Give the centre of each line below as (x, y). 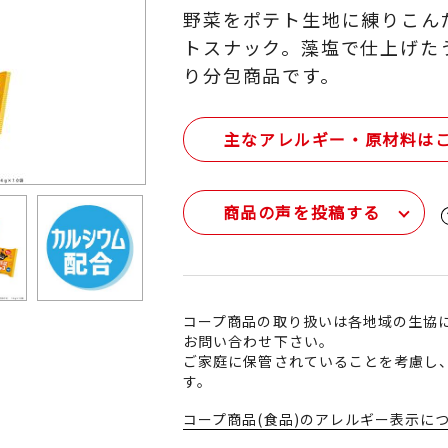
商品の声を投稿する (301, 211)
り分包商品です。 (261, 74)
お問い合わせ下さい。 (258, 340)
